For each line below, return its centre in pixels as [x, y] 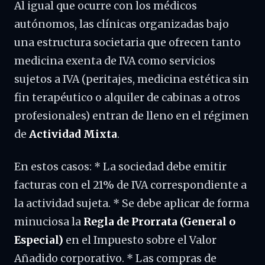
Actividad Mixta [73, 134]
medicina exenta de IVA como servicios [115, 61]
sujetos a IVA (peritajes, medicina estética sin [132, 79]
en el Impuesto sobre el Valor [140, 240]
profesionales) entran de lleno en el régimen [132, 116]
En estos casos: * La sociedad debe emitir [120, 167]
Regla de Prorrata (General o [159, 222]
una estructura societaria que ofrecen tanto [127, 43]
